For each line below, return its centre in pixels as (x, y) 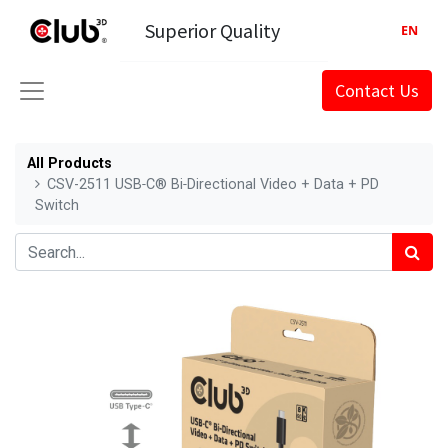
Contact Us (377, 90)
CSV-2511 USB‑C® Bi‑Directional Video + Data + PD (213, 184)
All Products (69, 163)
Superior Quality (213, 30)
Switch (57, 205)
